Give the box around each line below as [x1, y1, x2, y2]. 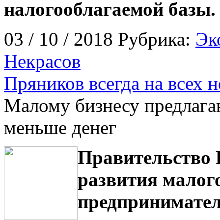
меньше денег [4, 116, 116, 138]
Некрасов [4, 50, 81, 72]
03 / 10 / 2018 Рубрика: [4, 28, 195, 50]
